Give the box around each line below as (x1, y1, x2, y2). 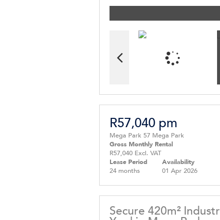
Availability (162, 157, 194, 166)
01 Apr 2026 (162, 166, 197, 175)
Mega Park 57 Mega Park (110, 131, 184, 140)
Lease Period (110, 157, 147, 166)
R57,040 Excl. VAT (110, 148, 161, 158)
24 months (110, 166, 140, 175)
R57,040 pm (110, 114, 177, 132)
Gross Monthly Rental (110, 139, 173, 149)
